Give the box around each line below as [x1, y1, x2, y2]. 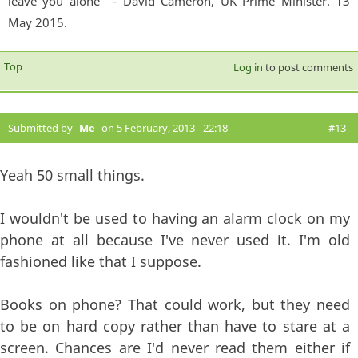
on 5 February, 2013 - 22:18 [99, 121, 228, 136]
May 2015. [8, 14, 67, 31]
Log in [233, 60, 263, 75]
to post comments [262, 60, 353, 75]
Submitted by [8, 121, 75, 136]
